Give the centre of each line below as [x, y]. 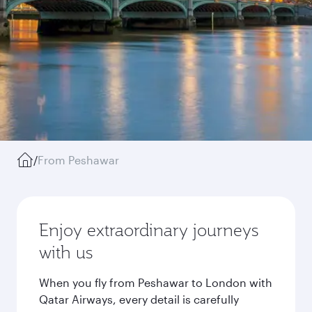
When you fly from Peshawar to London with [156, 282]
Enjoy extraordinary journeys [149, 230]
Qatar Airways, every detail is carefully [139, 299]
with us [66, 252]
